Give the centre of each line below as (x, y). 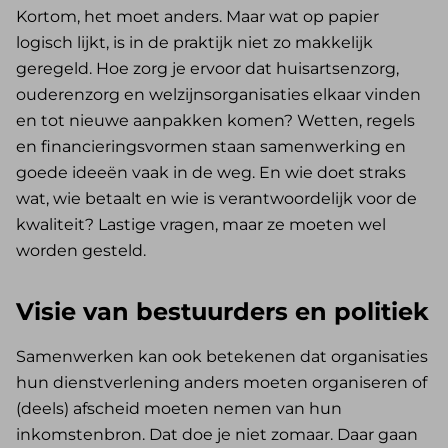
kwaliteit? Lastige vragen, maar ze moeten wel (201, 225)
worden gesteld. (81, 251)
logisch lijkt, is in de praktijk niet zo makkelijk (194, 43)
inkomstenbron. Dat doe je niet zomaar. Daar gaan (217, 435)
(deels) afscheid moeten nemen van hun (179, 409)
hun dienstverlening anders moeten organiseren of (221, 383)
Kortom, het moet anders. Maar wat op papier (197, 17)
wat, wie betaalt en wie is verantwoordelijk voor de (216, 199)
